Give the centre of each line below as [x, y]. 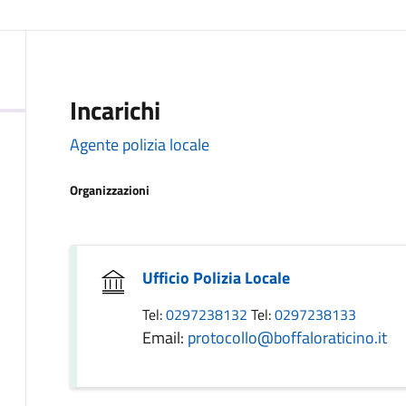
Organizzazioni [110, 190]
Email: [165, 338]
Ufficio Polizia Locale [216, 278]
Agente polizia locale [140, 145]
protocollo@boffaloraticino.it [287, 338]
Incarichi [115, 110]
